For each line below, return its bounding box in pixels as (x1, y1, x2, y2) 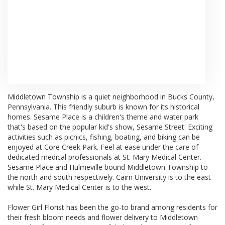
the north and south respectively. (8, 172, 116, 182)
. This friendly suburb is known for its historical (50, 101, 199, 111)
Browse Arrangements (24, 58, 97, 68)
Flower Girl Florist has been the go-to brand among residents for (8, 202, 217, 212)
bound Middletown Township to (102, 162, 208, 172)
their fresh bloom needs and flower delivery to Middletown (8, 212, 198, 222)
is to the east (166, 172, 211, 182)
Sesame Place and (8, 162, 69, 172)
